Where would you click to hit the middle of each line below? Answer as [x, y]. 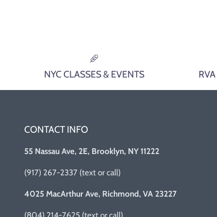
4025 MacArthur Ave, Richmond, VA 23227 [101, 194]
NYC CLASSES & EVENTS [94, 74]
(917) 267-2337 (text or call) [72, 173]
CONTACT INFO [56, 130]
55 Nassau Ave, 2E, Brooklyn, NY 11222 [92, 151]
